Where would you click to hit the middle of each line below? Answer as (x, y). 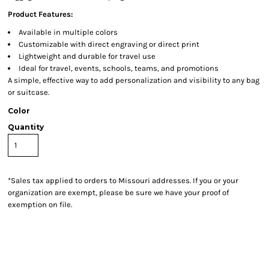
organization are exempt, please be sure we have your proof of (118, 192)
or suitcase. (29, 92)
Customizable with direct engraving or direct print (109, 44)
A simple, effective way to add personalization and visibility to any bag (134, 80)
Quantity (26, 127)
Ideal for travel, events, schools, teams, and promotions (119, 68)
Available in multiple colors (68, 32)
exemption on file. (40, 204)
